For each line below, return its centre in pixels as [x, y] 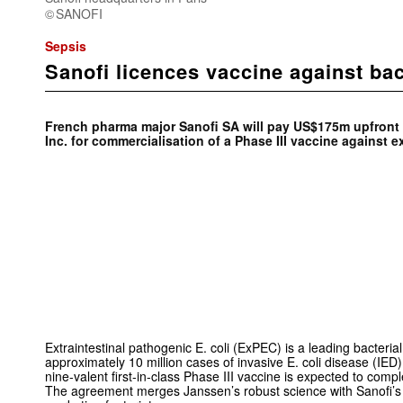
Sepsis [66, 45]
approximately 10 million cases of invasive [166, 362]
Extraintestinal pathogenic [120, 348]
